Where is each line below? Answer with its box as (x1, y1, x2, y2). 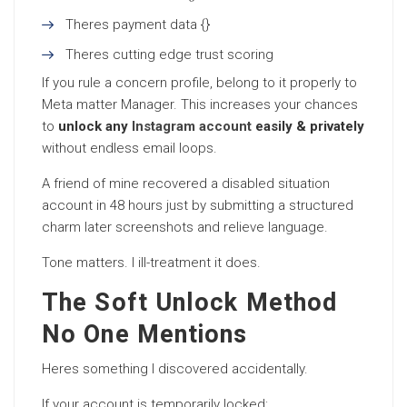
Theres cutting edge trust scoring (65, 46, 273, 63)
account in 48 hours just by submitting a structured (42, 197, 353, 213)
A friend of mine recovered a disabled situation (42, 175, 330, 192)
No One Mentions (42, 317, 248, 352)
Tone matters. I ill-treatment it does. (42, 254, 261, 271)
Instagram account (132, 118, 252, 134)
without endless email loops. (42, 140, 217, 156)
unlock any (58, 118, 132, 134)
